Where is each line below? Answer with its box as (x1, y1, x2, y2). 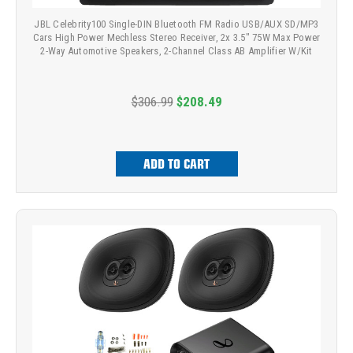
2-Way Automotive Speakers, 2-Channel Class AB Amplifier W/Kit (40, 44, 313, 57)
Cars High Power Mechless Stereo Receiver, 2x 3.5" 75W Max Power (32, 31, 321, 43)
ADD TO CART (143, 155, 210, 172)
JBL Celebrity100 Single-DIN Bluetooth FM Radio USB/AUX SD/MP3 (34, 17, 319, 30)
